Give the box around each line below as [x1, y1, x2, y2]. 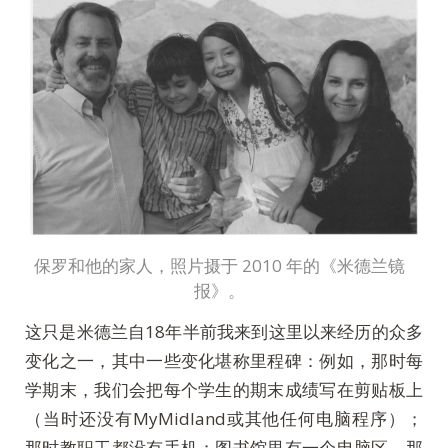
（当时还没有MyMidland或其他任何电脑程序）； [25, 406, 423, 430]
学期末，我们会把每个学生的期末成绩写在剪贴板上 [25, 377, 423, 401]
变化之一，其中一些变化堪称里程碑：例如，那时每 [25, 348, 423, 372]
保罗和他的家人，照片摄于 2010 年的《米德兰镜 [33, 254, 405, 278]
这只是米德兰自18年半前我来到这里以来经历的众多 [25, 319, 423, 343]
